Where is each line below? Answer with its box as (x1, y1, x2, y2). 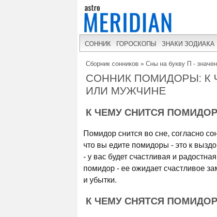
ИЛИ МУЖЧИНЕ (86, 85, 166, 97)
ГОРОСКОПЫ (116, 40, 156, 47)
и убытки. (83, 176, 117, 184)
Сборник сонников (86, 60, 139, 67)
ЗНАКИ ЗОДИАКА (162, 40, 215, 47)
